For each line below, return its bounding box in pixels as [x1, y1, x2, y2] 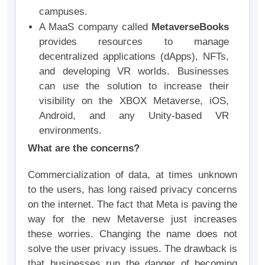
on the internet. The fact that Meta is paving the [28, 199, 237, 211]
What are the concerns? [28, 143, 140, 154]
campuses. [39, 6, 88, 18]
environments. [39, 125, 102, 137]
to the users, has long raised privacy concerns [28, 184, 237, 196]
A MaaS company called [39, 21, 151, 33]
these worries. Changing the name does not [28, 228, 237, 240]
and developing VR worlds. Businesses [39, 66, 229, 77]
